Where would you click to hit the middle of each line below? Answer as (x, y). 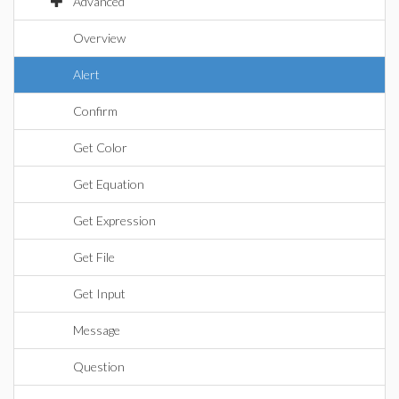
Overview (99, 38)
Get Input (99, 293)
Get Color (100, 147)
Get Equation (109, 184)
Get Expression (114, 220)
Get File (94, 257)
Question (99, 366)
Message (97, 330)
